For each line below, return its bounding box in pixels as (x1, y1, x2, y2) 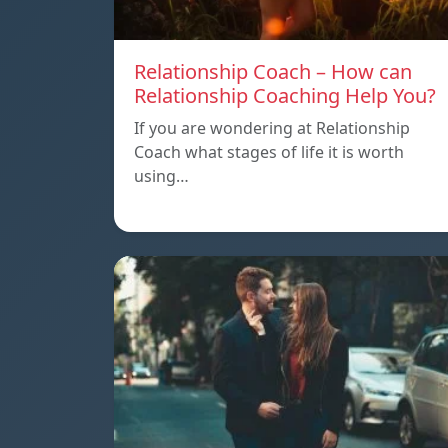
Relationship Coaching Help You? (134, 82, 436, 110)
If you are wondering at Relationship (134, 117, 410, 140)
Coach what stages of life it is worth (134, 141, 404, 164)
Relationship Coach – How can (134, 58, 412, 86)
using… (134, 165, 189, 188)
